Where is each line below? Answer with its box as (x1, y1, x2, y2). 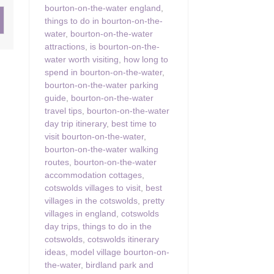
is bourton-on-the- (90, 41, 160, 51)
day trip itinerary (45, 118, 106, 128)
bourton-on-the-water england (45, 2, 161, 13)
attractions (45, 41, 85, 51)
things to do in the (83, 221, 152, 231)
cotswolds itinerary (87, 234, 159, 244)
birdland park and (86, 259, 154, 270)
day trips (45, 221, 78, 231)
